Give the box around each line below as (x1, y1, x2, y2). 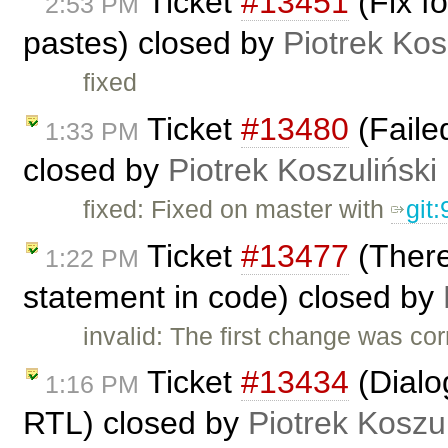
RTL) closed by (23, 405, 248, 442)
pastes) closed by (23, 24, 283, 61)
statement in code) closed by (23, 278, 443, 315)
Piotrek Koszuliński (168, 151, 437, 188)
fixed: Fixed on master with (83, 194, 392, 223)
